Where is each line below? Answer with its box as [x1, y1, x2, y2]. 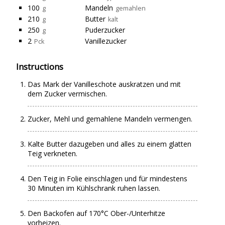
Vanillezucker [85, 36, 127, 46]
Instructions [16, 61, 64, 73]
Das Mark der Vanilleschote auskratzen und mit [28, 79, 181, 89]
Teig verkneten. [28, 149, 78, 159]
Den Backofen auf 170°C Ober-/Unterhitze [28, 208, 166, 218]
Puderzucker [85, 25, 126, 35]
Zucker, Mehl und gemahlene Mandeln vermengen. [28, 114, 193, 124]
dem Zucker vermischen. [28, 89, 107, 99]
